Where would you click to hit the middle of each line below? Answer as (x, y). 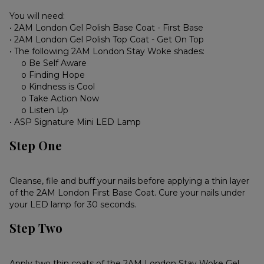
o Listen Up (45, 110)
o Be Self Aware (54, 63)
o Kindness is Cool (58, 87)
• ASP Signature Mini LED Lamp (75, 122)
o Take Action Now (60, 99)
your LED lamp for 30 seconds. (73, 205)
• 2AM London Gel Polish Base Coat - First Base (107, 28)
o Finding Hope (53, 75)
